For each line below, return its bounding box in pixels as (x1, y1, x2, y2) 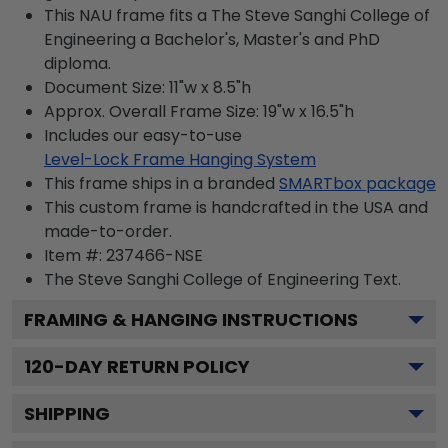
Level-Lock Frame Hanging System (44, 147, 316, 171)
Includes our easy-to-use (44, 123, 242, 147)
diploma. (44, 51, 111, 75)
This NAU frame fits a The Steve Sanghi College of (44, 3, 430, 27)
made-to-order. (44, 219, 172, 243)
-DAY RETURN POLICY (54, 353, 250, 379)
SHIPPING (24, 400, 110, 426)
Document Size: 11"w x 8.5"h (44, 75, 251, 99)
